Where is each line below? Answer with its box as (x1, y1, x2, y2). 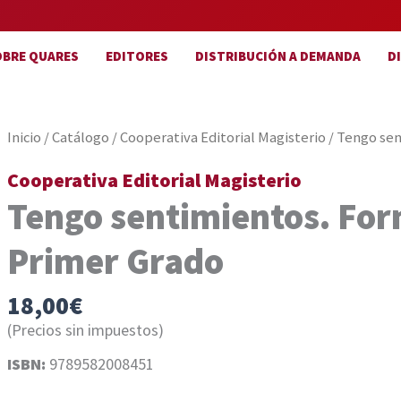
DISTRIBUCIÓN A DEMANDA (195, 47, 361, 65)
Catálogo (52, 128, 110, 147)
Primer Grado (7, 238, 225, 284)
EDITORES (106, 47, 168, 65)
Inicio (7, 128, 42, 147)
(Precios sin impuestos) (7, 319, 165, 340)
